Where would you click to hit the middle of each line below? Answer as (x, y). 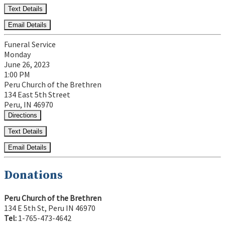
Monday (17, 54)
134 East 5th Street (37, 95)
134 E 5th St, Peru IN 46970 (50, 208)
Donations (33, 176)
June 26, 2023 (27, 65)
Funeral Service (30, 44)
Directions (23, 116)
